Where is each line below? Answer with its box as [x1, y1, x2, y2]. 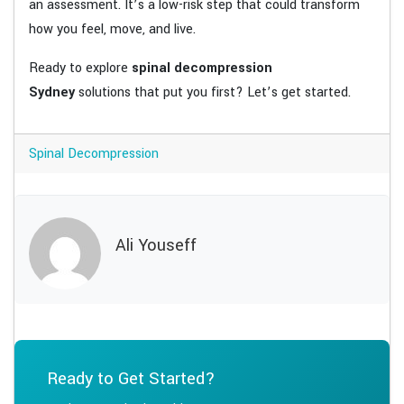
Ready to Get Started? [47, 365, 216, 390]
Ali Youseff [115, 234, 197, 258]
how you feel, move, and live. [29, 19, 196, 39]
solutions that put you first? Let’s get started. [75, 82, 351, 102]
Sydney [29, 82, 75, 102]
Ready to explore [29, 58, 132, 78]
